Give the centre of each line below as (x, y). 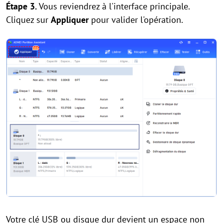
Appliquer (70, 20)
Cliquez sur (28, 20)
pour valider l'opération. (136, 20)
